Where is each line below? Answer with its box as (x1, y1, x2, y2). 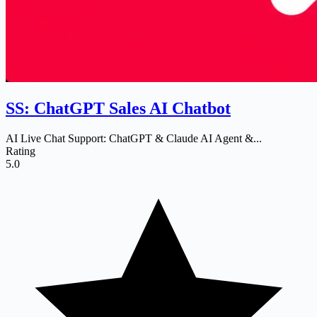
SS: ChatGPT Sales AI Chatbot (6, 98, 231, 117)
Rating (6, 144, 35, 157)
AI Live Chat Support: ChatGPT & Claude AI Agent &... (6, 132, 262, 144)
